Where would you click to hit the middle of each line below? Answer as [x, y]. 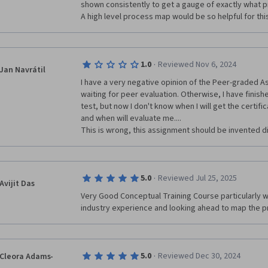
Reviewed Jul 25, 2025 [197, 178]
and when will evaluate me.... [131, 118]
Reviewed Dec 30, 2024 [199, 256]
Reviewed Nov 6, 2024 [197, 65]
